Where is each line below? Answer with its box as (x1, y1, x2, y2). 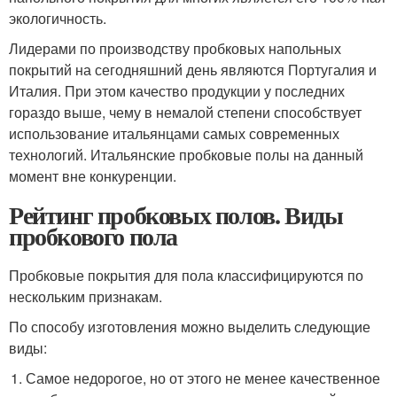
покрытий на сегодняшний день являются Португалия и (9, 58, 377, 80)
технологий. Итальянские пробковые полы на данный (9, 144, 363, 165)
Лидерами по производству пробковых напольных (9, 37, 341, 58)
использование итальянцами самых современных (9, 122, 339, 144)
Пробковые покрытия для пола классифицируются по (9, 264, 363, 285)
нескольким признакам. (9, 285, 162, 307)
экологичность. (9, 7, 106, 28)
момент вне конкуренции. (9, 165, 176, 186)
